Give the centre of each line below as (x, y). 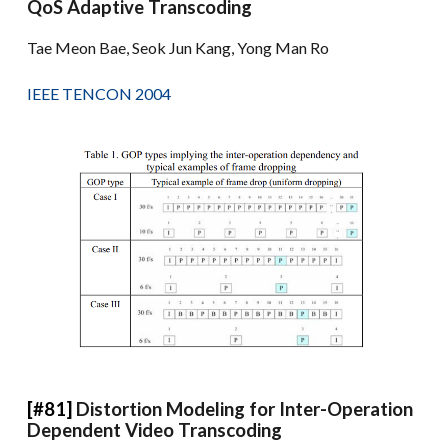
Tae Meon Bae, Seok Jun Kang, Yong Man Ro (178, 47)
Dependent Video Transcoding (155, 429)
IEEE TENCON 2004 (99, 93)
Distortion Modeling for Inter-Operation (245, 408)
